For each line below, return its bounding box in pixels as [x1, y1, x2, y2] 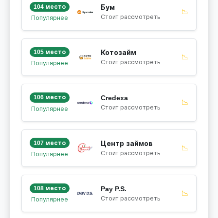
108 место [33, 184, 66, 192]
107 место [33, 139, 66, 146]
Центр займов [100, 139, 153, 147]
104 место [33, 3, 66, 10]
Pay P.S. [100, 184, 127, 193]
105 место [33, 49, 66, 56]
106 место [33, 94, 66, 101]
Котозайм [100, 49, 136, 57]
